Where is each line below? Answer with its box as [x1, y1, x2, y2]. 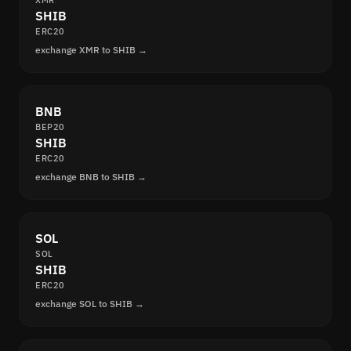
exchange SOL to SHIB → [35, 298, 144, 310]
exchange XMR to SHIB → [35, 44, 147, 56]
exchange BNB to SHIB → [35, 171, 147, 183]
